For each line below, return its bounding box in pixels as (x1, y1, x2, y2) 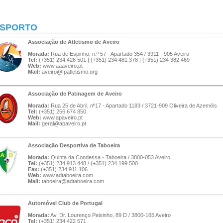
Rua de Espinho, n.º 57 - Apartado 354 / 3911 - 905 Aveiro (49, 51, 189, 57)
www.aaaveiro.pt (43, 63, 83, 69)
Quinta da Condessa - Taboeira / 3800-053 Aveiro (49, 154, 170, 160)
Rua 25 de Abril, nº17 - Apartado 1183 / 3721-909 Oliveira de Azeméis (49, 103, 217, 109)
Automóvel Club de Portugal (28, 200, 103, 206)
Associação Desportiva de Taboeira (28, 142, 120, 148)
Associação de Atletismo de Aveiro (28, 39, 119, 45)
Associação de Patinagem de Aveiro (28, 91, 122, 97)
